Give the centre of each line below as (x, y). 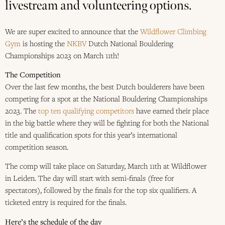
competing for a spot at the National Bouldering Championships (106, 98)
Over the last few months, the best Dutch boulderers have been (105, 86)
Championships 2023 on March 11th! (62, 55)
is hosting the (44, 43)
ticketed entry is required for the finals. (66, 202)
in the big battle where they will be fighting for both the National (107, 122)
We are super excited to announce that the (73, 31)
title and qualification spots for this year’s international (91, 134)
